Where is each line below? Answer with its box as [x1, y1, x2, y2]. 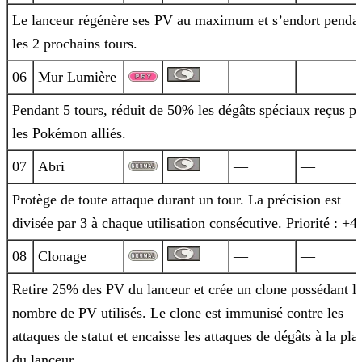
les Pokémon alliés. [12, 125, 126, 142]
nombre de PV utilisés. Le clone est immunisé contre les [12, 305, 343, 322]
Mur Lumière [38, 69, 116, 86]
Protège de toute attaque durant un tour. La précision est [12, 192, 341, 208]
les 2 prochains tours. [12, 36, 137, 53]
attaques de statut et [12, 328, 128, 345]
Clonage [38, 248, 86, 265]
